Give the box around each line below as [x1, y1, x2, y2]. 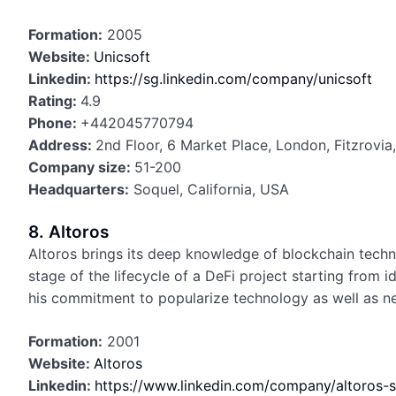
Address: [28, 136, 95, 154]
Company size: [28, 158, 134, 176]
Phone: [28, 114, 80, 132]
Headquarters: [28, 180, 129, 198]
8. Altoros [28, 222, 109, 242]
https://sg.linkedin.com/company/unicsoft [95, 70, 372, 88]
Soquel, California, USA [129, 180, 289, 198]
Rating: [28, 92, 80, 110]
